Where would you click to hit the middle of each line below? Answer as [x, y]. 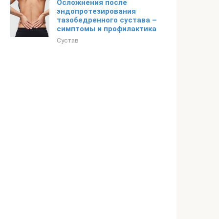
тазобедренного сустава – [107, 20]
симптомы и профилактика [107, 29]
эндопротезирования [96, 11]
